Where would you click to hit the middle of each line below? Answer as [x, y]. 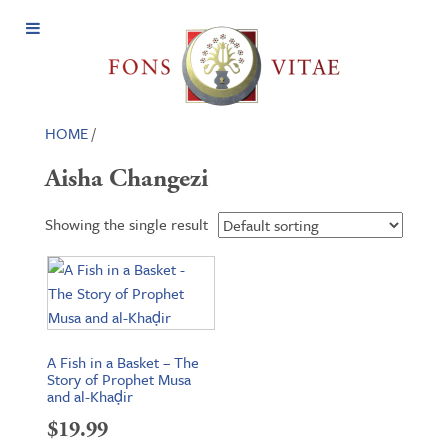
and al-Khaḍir [90, 396]
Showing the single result [126, 224]
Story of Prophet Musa [119, 379]
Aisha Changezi [126, 178]
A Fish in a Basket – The [123, 362]
